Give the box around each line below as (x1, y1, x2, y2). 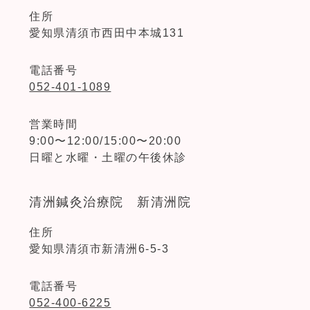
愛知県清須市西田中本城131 (29, 27, 185, 39)
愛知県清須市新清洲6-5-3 (29, 243, 170, 255)
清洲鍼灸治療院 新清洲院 (29, 195, 192, 209)
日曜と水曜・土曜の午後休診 (29, 152, 187, 163)
